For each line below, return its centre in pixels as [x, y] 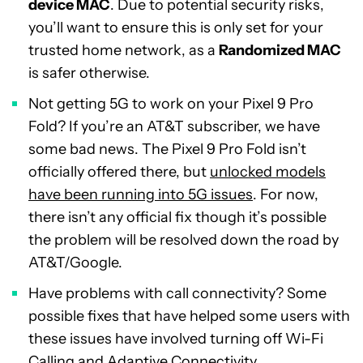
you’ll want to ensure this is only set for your [176, 28]
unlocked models [268, 172]
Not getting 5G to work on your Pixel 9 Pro [171, 104]
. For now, [286, 194]
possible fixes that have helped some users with [189, 316]
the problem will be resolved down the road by [184, 240]
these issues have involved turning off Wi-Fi [176, 339]
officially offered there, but [119, 172]
